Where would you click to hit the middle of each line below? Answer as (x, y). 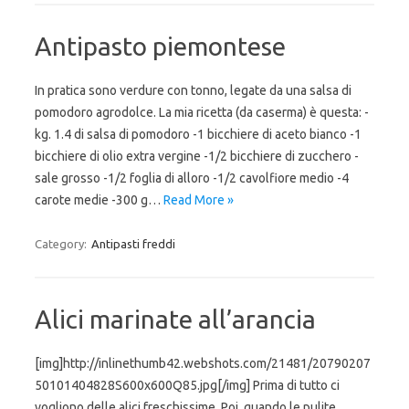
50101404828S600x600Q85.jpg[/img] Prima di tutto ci (187, 385)
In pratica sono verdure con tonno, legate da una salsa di (193, 90)
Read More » (199, 200)
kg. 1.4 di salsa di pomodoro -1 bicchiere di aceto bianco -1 (198, 134)
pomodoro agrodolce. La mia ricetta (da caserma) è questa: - (202, 112)
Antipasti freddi (133, 244)
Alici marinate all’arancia (175, 319)
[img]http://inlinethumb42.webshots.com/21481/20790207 (203, 363)
